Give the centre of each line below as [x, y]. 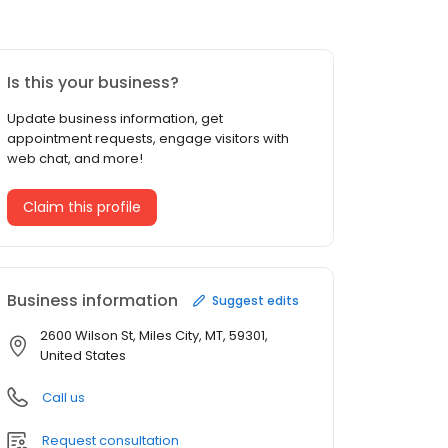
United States [83, 356]
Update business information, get [115, 119]
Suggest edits [255, 300]
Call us [63, 398]
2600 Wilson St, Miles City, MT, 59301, [154, 336]
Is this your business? [93, 83]
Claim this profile [82, 207]
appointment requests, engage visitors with [148, 139]
